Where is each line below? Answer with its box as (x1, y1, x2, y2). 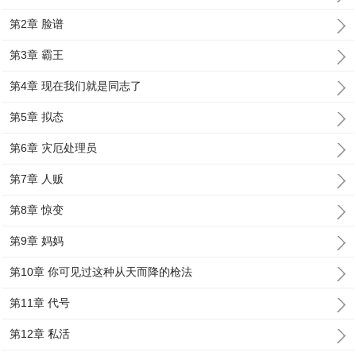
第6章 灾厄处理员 (10, 141, 98, 154)
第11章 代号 (10, 296, 71, 309)
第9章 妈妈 (10, 234, 64, 247)
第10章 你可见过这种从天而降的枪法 (10, 265, 193, 278)
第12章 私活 (10, 327, 71, 340)
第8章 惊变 (10, 203, 64, 216)
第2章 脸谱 (10, 17, 64, 30)
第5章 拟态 (10, 110, 64, 123)
